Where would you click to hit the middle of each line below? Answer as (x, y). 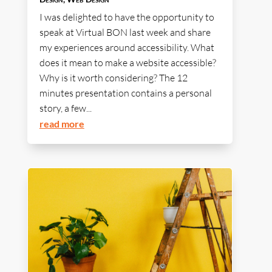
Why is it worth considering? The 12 (113, 78)
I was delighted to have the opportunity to (127, 17)
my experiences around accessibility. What (127, 48)
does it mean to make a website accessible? (127, 63)
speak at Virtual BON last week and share (125, 32)
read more (62, 124)
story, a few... (65, 108)
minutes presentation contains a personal (125, 93)
